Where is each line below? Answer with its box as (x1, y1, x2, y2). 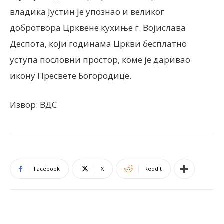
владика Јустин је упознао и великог (10, 6, 164, 17)
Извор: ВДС (10, 99, 57, 110)
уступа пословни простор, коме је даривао (10, 54, 190, 65)
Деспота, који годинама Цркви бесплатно (10, 38, 187, 49)
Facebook (34, 165, 60, 172)
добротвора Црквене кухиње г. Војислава (10, 22, 186, 33)
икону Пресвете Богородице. (10, 70, 131, 81)
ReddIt (144, 165, 162, 172)
